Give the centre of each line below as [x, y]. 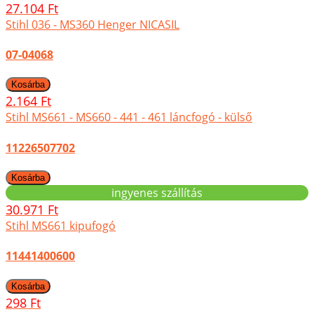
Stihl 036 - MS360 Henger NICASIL [93, 24]
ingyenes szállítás [157, 193]
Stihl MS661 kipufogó [61, 226]
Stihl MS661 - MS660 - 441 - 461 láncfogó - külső [129, 117]
